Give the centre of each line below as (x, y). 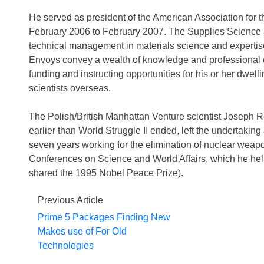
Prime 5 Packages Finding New (104, 217)
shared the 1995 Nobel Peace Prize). (106, 173)
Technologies (66, 245)
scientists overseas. (70, 88)
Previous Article (70, 200)
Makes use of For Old (82, 231)
